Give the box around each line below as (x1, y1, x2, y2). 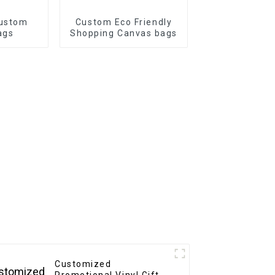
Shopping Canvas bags (70, 28, 177, 38)
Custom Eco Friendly (75, 17, 172, 27)
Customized (55, 259, 112, 269)
